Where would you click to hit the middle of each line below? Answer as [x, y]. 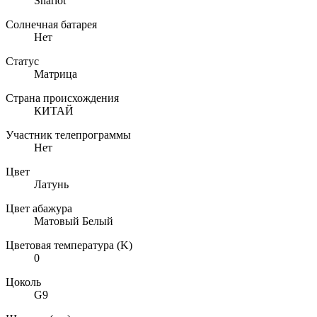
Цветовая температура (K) [69, 245]
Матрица [56, 74]
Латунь [51, 184]
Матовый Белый [74, 221]
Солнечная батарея [51, 24]
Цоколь [23, 282]
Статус [22, 61]
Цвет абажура [39, 208]
